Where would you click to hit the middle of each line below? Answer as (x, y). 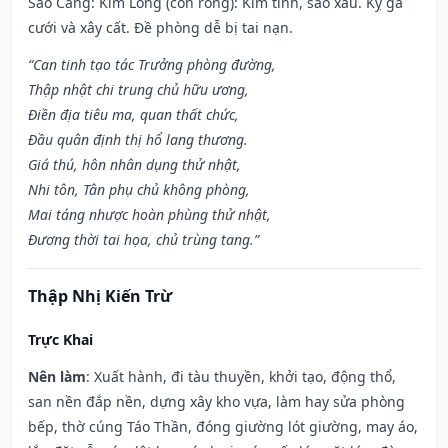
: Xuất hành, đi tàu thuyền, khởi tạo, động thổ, (241, 377)
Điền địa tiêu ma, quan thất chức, (133, 115)
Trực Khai (60, 340)
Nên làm (57, 377)
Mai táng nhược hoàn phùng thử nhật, (149, 215)
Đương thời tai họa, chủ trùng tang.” (143, 240)
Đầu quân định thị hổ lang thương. (138, 140)
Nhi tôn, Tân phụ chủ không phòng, (139, 190)
